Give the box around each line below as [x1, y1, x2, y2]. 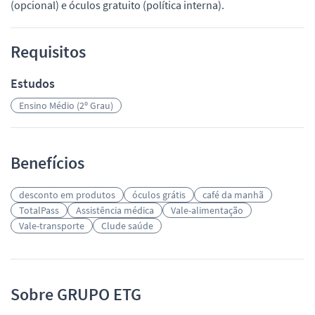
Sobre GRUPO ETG [11, 283, 141, 305]
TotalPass [19, 203, 59, 217]
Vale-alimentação [171, 203, 243, 217]
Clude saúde [101, 219, 153, 232]
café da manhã [202, 188, 264, 201]
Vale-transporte [19, 219, 84, 232]
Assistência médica [76, 203, 154, 217]
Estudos [11, 75, 55, 91]
